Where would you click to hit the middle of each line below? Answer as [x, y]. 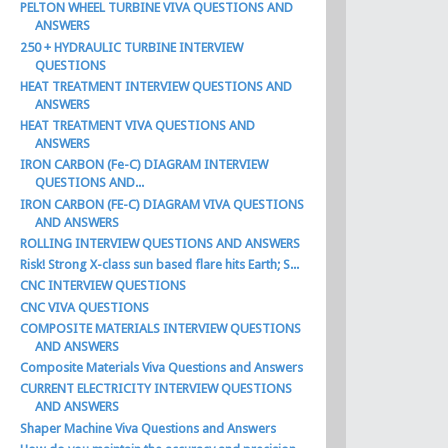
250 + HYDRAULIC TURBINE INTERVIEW [132, 47]
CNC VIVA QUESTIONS [85, 307]
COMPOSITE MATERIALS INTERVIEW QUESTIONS [161, 328]
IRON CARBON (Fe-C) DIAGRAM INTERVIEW [144, 165]
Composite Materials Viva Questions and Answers [162, 367]
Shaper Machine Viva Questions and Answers [148, 428]
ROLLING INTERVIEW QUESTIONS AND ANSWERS [160, 243]
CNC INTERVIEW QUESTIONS [103, 286]
